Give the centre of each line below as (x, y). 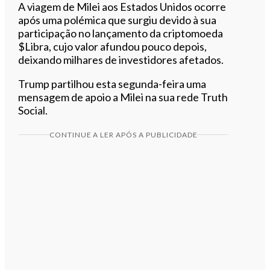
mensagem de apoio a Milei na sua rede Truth (123, 97)
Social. (33, 110)
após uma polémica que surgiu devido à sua (118, 20)
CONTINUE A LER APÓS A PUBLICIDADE (123, 134)
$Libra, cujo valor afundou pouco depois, (113, 46)
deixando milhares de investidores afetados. (121, 59)
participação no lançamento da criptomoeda (121, 33)
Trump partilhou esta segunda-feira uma (112, 83)
